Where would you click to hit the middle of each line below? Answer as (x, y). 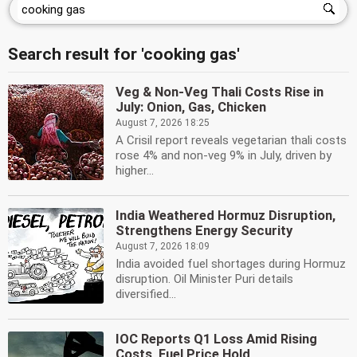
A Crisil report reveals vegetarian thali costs (231, 140)
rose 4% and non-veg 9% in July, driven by (224, 155)
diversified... (146, 294)
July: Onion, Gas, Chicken (191, 107)
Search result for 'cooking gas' (124, 54)
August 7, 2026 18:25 (163, 123)
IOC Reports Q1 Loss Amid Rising (216, 339)
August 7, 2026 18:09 (163, 246)
